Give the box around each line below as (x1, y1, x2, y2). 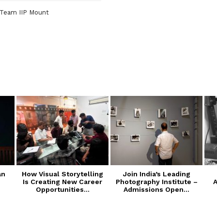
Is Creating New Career (23, 177, 102, 186)
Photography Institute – (115, 177, 198, 186)
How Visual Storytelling (22, 170, 103, 178)
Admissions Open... (124, 185, 189, 193)
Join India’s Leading (123, 170, 190, 178)
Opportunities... (35, 185, 90, 193)
